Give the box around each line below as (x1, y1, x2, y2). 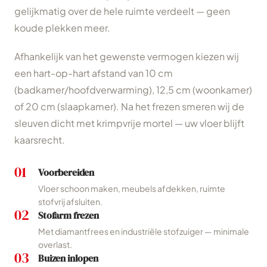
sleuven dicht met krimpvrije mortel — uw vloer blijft (14, 117, 244, 129)
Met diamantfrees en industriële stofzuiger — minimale (38, 226, 249, 237)
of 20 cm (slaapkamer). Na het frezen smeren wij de (14, 100, 244, 113)
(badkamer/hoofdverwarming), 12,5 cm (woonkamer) (14, 83, 252, 96)
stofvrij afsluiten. (38, 196, 103, 207)
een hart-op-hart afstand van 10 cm (14, 67, 173, 79)
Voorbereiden (38, 166, 95, 179)
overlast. (38, 239, 72, 250)
